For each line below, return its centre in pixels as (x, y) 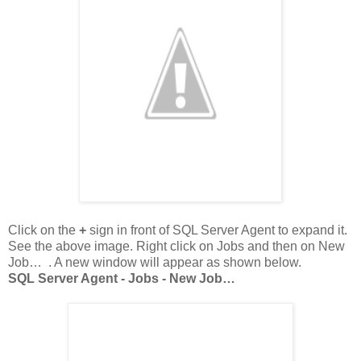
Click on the (42, 230)
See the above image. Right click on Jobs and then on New (176, 246)
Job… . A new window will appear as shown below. (155, 262)
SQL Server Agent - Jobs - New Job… (123, 278)
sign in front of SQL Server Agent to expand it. (217, 230)
